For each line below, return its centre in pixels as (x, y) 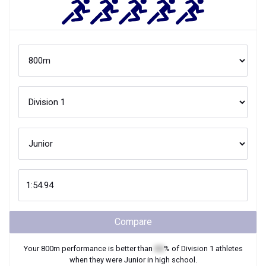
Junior (134, 260)
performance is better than (107, 248)
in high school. (171, 260)
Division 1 (197, 248)
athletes (228, 248)
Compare (133, 222)
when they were (96, 260)
